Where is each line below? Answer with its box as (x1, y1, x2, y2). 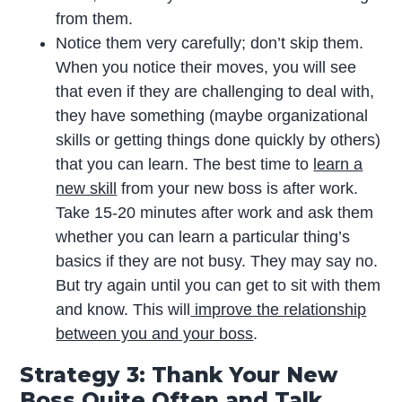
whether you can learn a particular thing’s (56, 228, 351, 247)
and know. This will (56, 301, 191, 319)
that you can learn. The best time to (56, 155, 314, 174)
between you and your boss (56, 325, 254, 344)
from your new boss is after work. (117, 179, 359, 198)
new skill (56, 179, 118, 198)
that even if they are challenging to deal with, (56, 83, 375, 101)
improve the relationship (190, 301, 367, 319)
